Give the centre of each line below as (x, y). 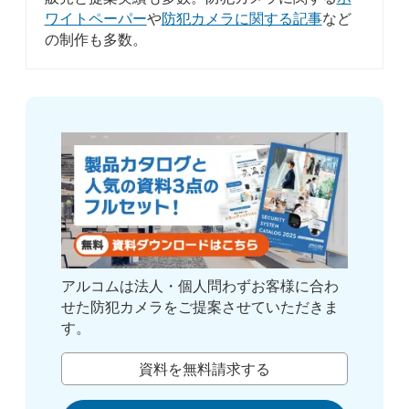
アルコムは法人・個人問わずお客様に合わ (200, 286)
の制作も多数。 (95, 40)
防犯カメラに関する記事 (241, 19)
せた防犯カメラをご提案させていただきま (200, 307)
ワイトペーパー (95, 19)
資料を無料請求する (204, 369)
